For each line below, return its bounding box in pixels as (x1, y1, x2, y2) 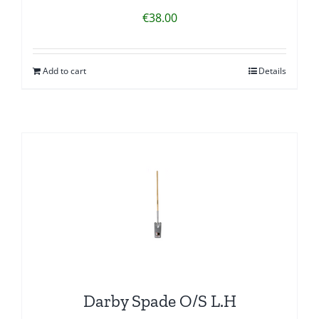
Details (258, 64, 286, 77)
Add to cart (43, 64, 86, 77)
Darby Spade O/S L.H (83, 290, 236, 311)
